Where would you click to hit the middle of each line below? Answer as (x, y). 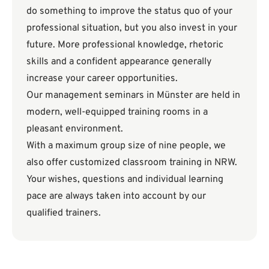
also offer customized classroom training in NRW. (132, 162)
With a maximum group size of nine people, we (126, 146)
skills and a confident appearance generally (119, 62)
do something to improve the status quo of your (129, 11)
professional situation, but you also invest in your (132, 28)
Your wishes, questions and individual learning (125, 179)
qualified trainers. (64, 213)
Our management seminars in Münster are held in (133, 95)
